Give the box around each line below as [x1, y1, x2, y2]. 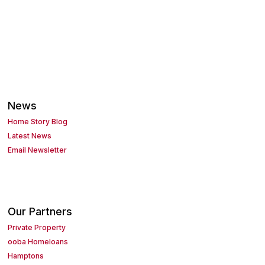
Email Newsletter [8, 146, 67, 155]
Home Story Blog [8, 117, 68, 127]
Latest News [8, 131, 52, 141]
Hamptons [8, 251, 44, 261]
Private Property [8, 223, 66, 232]
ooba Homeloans [8, 237, 69, 247]
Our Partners [8, 205, 73, 218]
